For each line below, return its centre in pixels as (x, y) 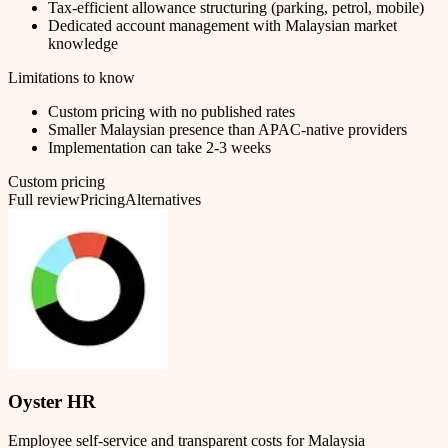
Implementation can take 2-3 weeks (159, 147)
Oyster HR (52, 402)
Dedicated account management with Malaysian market (222, 25)
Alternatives (163, 199)
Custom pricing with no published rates (171, 111)
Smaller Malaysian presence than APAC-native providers (227, 129)
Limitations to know (71, 77)
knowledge (83, 43)
